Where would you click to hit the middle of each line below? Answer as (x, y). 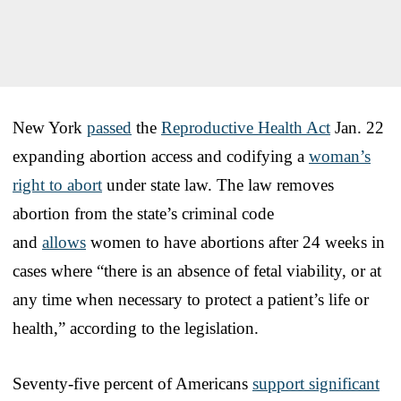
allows (64, 242)
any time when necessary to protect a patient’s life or (191, 299)
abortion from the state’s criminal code (143, 213)
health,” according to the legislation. (136, 328)
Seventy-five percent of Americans (132, 383)
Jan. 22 (357, 127)
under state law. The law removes (218, 184)
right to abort (57, 184)
